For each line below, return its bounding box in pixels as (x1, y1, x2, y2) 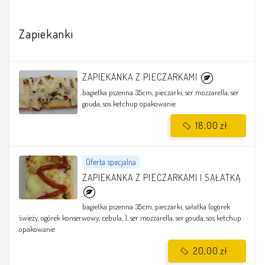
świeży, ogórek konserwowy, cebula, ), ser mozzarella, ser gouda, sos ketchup (19, 212, 241, 222)
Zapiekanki (19, 26, 74, 42)
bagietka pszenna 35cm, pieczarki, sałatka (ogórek (82, 201, 230, 211)
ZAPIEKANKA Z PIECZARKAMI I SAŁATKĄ (82, 172, 241, 184)
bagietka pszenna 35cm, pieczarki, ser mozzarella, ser (82, 88, 239, 98)
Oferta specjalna (85, 157, 136, 167)
